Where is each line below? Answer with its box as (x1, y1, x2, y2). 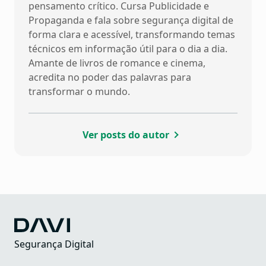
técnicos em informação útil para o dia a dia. (28, 42, 227, 56)
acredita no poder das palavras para (28, 71, 191, 84)
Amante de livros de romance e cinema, (28, 56, 205, 70)
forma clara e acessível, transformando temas (28, 28, 235, 42)
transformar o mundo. (28, 85, 130, 99)
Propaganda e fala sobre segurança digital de (28, 14, 233, 27)
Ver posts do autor (83, 128, 169, 142)
